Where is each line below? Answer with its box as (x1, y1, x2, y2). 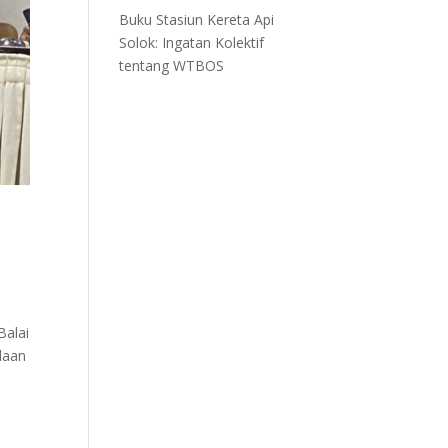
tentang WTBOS (119, 56, 225, 75)
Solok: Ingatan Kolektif (119, 33, 265, 52)
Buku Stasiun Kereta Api (119, 10, 275, 29)
